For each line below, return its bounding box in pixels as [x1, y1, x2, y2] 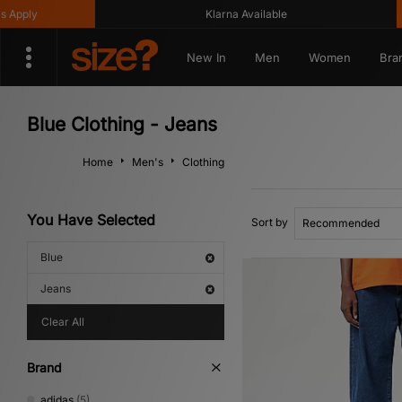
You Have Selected [27, 211, 155, 229]
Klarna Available [157, 7, 240, 21]
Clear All [41, 315, 84, 328]
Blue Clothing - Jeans [27, 113, 217, 135]
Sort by [251, 215, 288, 229]
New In [186, 50, 226, 65]
